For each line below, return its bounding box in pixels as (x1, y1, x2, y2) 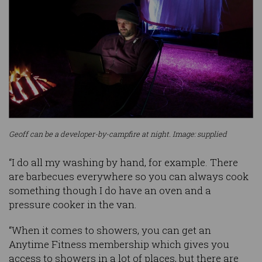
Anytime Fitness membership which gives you (9, 237, 229, 251)
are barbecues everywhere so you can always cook (9, 170, 249, 184)
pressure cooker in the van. (9, 198, 137, 212)
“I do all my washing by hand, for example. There (9, 156, 238, 170)
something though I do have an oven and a (9, 184, 211, 198)
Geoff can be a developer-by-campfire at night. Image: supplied (9, 129, 227, 139)
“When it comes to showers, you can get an (9, 223, 211, 237)
